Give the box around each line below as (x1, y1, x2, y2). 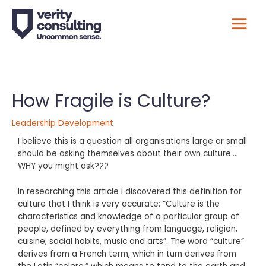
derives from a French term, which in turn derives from (18, 248, 236, 259)
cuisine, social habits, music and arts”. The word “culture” (18, 235, 244, 247)
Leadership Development (12, 118, 113, 129)
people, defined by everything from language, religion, (18, 223, 237, 235)
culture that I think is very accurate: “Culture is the (18, 198, 220, 210)
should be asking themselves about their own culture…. (18, 148, 238, 160)
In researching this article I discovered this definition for (18, 185, 242, 197)
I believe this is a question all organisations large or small (18, 135, 247, 147)
